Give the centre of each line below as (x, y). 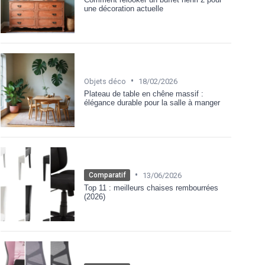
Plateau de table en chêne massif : (144, 93)
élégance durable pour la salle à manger (152, 102)
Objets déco (105, 81)
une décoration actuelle (124, 8)
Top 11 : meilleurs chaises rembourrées (151, 188)
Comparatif (107, 175)
